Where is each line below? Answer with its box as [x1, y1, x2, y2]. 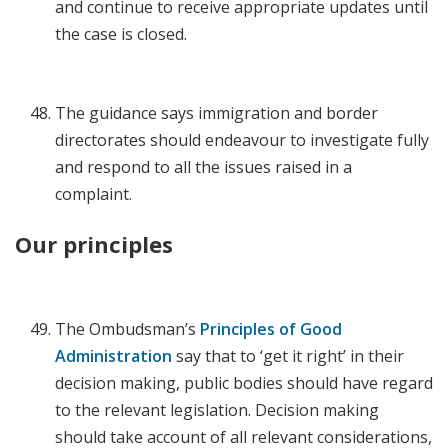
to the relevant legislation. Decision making [55, 399, 379, 422]
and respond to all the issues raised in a [55, 156, 352, 179]
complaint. [55, 183, 136, 206]
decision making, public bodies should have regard [55, 372, 433, 395]
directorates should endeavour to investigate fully [55, 129, 429, 152]
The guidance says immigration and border [55, 102, 378, 125]
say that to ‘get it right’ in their [176, 345, 404, 368]
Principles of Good [200, 318, 342, 341]
